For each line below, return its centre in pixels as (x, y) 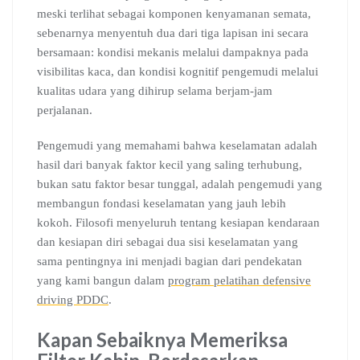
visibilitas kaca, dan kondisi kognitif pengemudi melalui (178, 72)
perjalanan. (65, 110)
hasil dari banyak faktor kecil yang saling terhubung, (170, 165)
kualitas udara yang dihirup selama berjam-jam (155, 91)
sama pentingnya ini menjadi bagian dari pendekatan (170, 261)
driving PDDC (73, 300)
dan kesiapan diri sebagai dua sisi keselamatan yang (168, 242)
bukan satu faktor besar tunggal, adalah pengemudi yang (180, 184)
